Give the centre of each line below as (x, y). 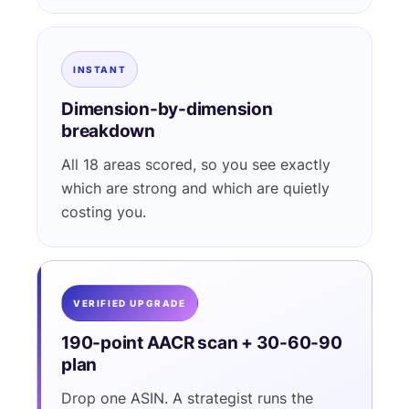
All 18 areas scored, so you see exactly (196, 165)
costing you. (104, 212)
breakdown (108, 131)
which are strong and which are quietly (195, 189)
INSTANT (100, 69)
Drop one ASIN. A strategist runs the (187, 399)
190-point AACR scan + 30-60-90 (202, 343)
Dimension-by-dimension (167, 109)
